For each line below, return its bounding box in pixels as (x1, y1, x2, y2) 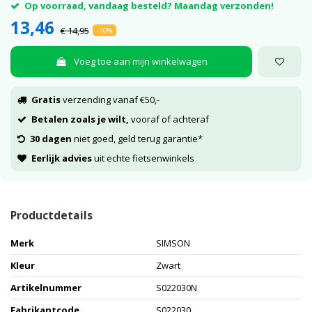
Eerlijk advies (31, 151, 92, 164)
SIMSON (156, 237, 190, 250)
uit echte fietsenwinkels (91, 151, 194, 164)
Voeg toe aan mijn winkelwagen (73, 54, 208, 68)
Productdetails (10, 207, 93, 223)
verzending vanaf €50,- (60, 93, 159, 106)
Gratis (31, 93, 61, 106)
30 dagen (29, 132, 72, 145)
